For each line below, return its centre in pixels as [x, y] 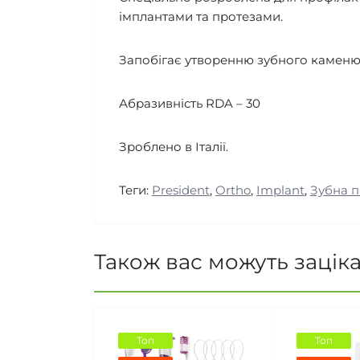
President [181, 190]
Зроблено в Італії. [174, 147]
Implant [280, 190]
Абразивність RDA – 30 [190, 104]
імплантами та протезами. [201, 17]
